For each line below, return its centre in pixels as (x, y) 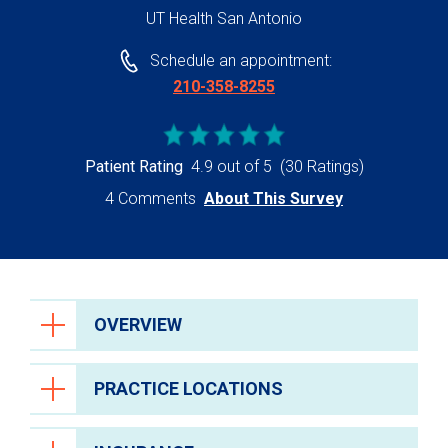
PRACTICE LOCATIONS (188, 389)
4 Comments (150, 199)
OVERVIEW (138, 325)
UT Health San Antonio (224, 18)
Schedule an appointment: (240, 61)
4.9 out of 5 (231, 167)
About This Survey (273, 199)
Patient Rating (133, 167)
